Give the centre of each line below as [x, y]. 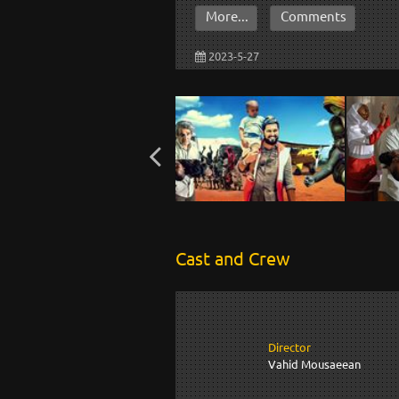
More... [228, 16]
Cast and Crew [233, 258]
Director [289, 346]
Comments [314, 16]
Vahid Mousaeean [314, 364]
